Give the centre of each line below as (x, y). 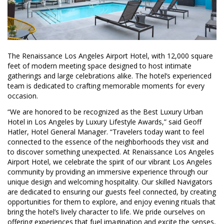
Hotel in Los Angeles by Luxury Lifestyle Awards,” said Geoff (104, 121)
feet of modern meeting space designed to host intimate (99, 65)
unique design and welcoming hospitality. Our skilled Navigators (110, 181)
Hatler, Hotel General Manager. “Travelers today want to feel (106, 131)
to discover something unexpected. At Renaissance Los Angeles (111, 151)
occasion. (23, 95)
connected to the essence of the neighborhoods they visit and (108, 141)
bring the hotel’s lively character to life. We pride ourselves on (106, 211)
